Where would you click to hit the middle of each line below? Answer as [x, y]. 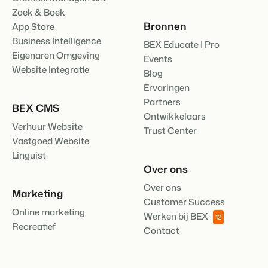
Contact [162, 230]
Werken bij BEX [176, 216]
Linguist [29, 155]
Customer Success [184, 202]
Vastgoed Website [51, 141]
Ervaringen [167, 87]
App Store [33, 26]
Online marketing [48, 212]
